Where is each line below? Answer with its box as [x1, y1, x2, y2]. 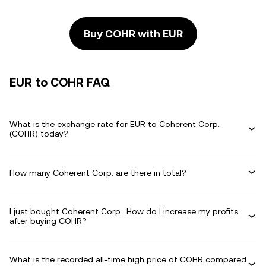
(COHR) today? [9, 129, 68, 138]
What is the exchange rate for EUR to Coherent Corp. [9, 119, 220, 129]
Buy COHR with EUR [83, 27, 183, 40]
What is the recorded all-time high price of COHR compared [9, 255, 246, 264]
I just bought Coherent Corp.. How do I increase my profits [9, 207, 238, 216]
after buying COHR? [9, 216, 87, 226]
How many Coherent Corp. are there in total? [9, 167, 186, 178]
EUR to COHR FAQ [9, 75, 110, 90]
